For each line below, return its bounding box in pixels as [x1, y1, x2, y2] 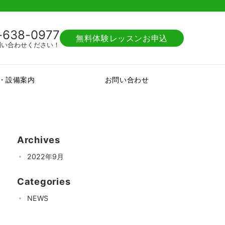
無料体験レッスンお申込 [75, 33, 168, 43]
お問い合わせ [104, 75, 149, 84]
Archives [17, 134, 60, 145]
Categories [17, 176, 71, 187]
